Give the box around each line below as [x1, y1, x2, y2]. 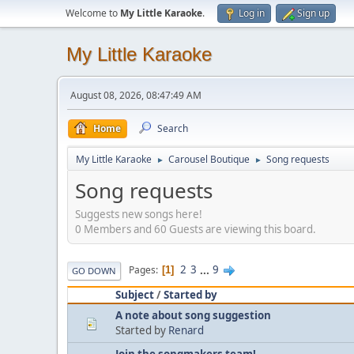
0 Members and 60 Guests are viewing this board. [75, 221, 316, 236]
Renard [168, 322, 204, 337]
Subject [115, 287, 154, 302]
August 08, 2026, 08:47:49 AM [70, 88, 201, 102]
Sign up [297, 6, 330, 20]
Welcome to [66, 6, 120, 20]
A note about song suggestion [115, 307, 271, 322]
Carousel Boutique [168, 153, 250, 166]
